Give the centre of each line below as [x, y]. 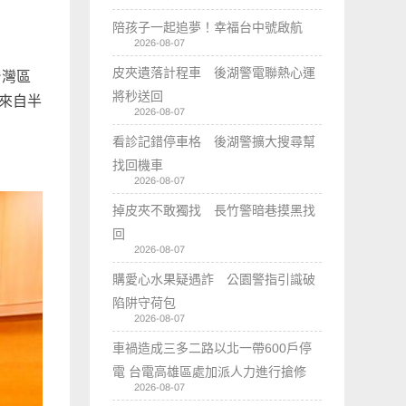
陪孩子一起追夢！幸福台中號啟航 [208, 27]
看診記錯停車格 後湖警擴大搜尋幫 [214, 141]
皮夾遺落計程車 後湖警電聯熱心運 [214, 72]
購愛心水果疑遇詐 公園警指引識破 [214, 279]
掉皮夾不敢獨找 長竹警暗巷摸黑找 [214, 210]
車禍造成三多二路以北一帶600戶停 [213, 348]
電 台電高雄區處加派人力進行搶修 [210, 371]
